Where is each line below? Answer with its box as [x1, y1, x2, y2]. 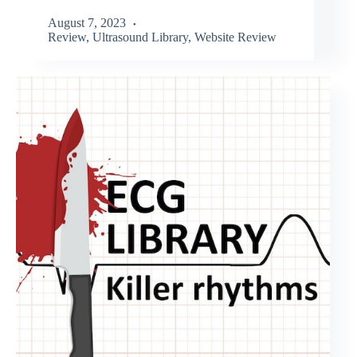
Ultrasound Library [92, 29, 188, 44]
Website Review [194, 29, 277, 44]
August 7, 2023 [48, 15, 126, 29]
